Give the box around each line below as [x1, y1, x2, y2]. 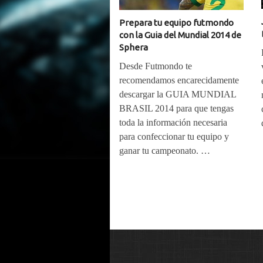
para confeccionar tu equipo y [119, 131, 229, 142]
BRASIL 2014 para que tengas [119, 103, 234, 114]
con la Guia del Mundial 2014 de [119, 30, 241, 41]
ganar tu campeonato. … [119, 146, 210, 156]
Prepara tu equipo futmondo [119, 18, 234, 28]
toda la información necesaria [119, 117, 227, 128]
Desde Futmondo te [119, 61, 192, 72]
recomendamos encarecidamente [119, 75, 239, 86]
